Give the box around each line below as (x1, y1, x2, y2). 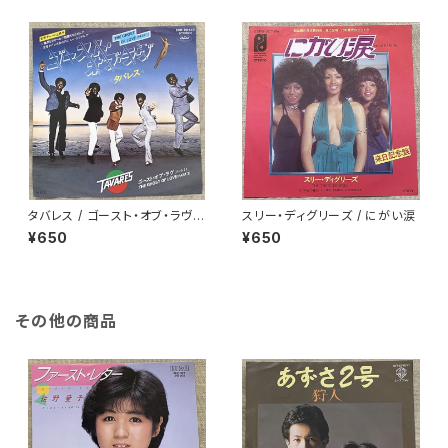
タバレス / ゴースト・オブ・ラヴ (28, 208, 193, 223)
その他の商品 (16, 311, 118, 331)
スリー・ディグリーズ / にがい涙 (242, 208, 416, 223)
